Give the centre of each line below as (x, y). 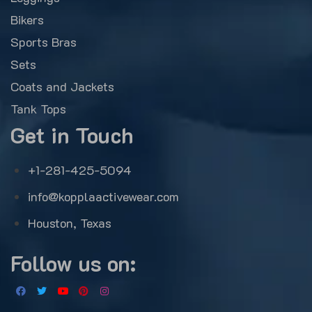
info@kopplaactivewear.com (103, 196)
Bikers (27, 19)
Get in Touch (72, 135)
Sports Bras (44, 41)
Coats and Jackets (62, 86)
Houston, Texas (70, 223)
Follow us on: (73, 263)
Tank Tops (38, 108)
